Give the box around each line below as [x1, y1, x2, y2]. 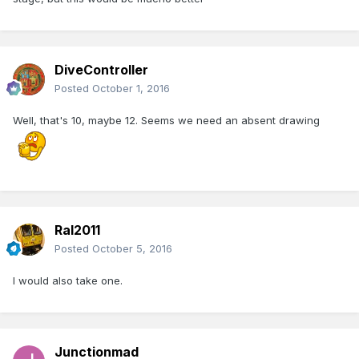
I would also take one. [13, 274, 123, 288]
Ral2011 [54, 222, 100, 239]
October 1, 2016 [92, 82, 170, 95]
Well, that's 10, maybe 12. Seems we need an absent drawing [13, 114, 320, 127]
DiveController [54, 62, 148, 79]
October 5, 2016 [92, 242, 172, 256]
